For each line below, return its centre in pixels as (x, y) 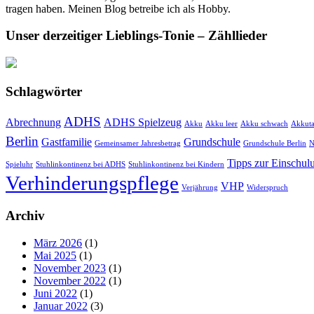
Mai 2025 (55, 255)
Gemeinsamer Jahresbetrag (138, 144)
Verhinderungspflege (92, 183)
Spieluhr (19, 165)
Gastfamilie (67, 142)
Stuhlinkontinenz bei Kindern (176, 165)
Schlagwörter (44, 91)
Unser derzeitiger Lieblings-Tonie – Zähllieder (136, 36)
